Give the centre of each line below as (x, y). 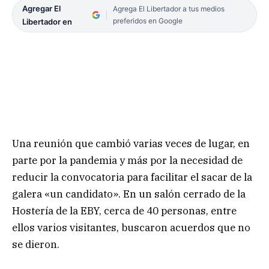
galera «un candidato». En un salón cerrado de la (129, 194)
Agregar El (41, 8)
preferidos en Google (147, 20)
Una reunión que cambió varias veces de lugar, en (131, 144)
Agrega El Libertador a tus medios (168, 8)
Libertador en (47, 21)
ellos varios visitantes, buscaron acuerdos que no (131, 228)
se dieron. (36, 245)
